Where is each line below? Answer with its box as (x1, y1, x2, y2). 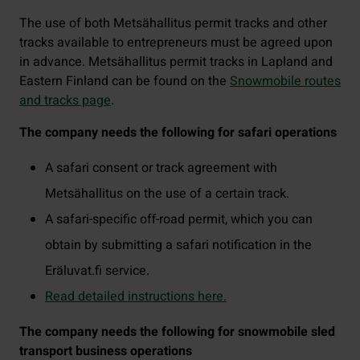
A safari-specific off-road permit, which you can (45, 210, 313, 229)
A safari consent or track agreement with (45, 158, 277, 178)
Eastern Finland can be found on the (19, 72, 230, 91)
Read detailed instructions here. (45, 287, 227, 306)
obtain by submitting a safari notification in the (45, 235, 312, 255)
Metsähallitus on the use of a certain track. (45, 184, 289, 203)
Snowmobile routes (230, 72, 341, 91)
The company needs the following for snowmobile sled (19, 322, 335, 342)
